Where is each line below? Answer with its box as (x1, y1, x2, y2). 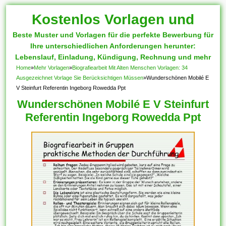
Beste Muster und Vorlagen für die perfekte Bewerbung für (13, 31, 213, 39)
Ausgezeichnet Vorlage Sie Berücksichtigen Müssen (16, 75, 144, 81)
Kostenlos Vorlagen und (32, 12, 194, 27)
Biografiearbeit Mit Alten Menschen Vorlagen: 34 (72, 65, 188, 71)
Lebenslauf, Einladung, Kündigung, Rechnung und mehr (15, 53, 211, 61)
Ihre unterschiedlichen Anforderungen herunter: (30, 42, 196, 50)
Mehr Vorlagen (34, 65, 70, 71)
